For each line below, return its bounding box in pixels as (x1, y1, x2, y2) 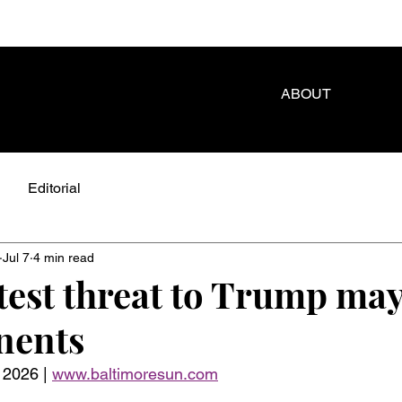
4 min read (33, 249, 94, 265)
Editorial (28, 179, 81, 197)
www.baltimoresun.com (52, 364, 218, 383)
